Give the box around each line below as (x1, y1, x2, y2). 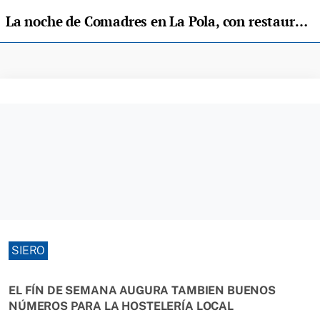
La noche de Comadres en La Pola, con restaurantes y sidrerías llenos (294, 12, 308, 30)
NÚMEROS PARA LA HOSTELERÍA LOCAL (9, 299, 234, 313)
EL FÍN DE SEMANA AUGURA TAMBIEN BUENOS (9, 284, 276, 297)
